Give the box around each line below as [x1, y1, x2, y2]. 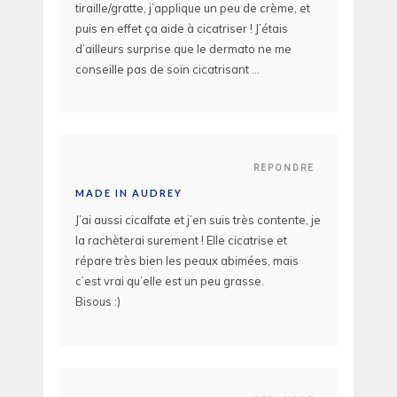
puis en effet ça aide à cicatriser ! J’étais [75, 20, 288, 35]
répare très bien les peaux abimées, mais [75, 253, 299, 269]
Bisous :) [75, 294, 121, 309]
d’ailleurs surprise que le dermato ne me [75, 41, 292, 56]
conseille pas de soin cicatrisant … [75, 61, 260, 76]
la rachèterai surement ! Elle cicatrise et [75, 233, 287, 248]
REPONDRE [253, 163, 315, 174]
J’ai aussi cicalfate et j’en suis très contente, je [75, 213, 321, 228]
